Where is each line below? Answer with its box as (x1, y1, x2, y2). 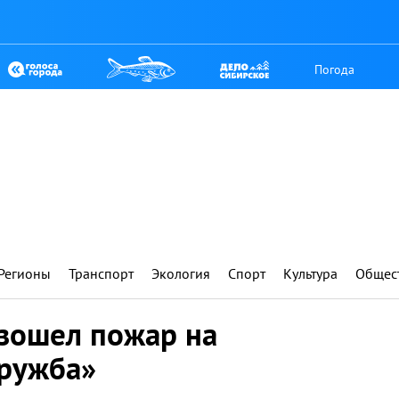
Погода (314, 61, 355, 77)
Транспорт (69, 265, 134, 282)
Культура (283, 265, 338, 282)
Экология (151, 265, 210, 282)
